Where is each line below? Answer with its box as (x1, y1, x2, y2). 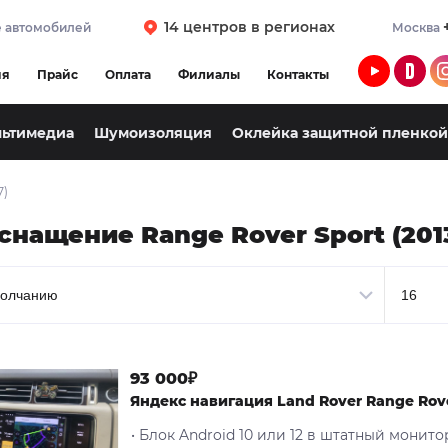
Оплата (105, 66, 151, 82)
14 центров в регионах (164, 18, 335, 36)
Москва (392, 20, 443, 35)
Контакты (267, 66, 329, 82)
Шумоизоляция (94, 124, 212, 143)
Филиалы (178, 66, 240, 82)
